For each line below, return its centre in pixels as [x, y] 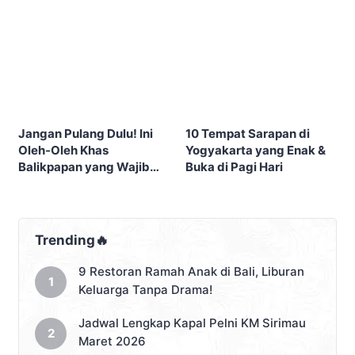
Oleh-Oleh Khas [63, 151]
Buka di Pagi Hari [234, 167]
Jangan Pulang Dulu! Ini [86, 134]
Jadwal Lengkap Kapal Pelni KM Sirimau [192, 323]
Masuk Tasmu [58, 184]
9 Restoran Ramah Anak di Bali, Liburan [191, 272]
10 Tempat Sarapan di [248, 134]
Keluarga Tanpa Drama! [145, 290]
